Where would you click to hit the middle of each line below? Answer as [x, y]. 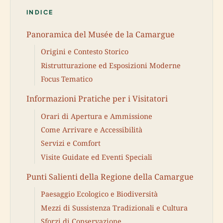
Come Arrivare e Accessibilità [92, 130]
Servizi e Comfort [71, 143]
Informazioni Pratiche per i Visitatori [97, 98]
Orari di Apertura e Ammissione [97, 116]
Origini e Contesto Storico [85, 52]
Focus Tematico [67, 79]
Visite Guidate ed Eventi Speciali [97, 157]
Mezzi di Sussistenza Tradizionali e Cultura [114, 208]
